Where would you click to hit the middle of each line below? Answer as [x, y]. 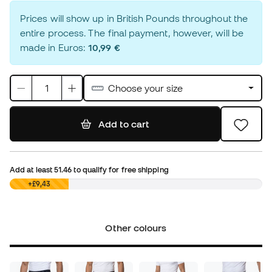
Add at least [32, 170]
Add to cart [124, 124]
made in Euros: [54, 48]
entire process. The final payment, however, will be [132, 33]
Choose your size [146, 88]
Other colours [136, 228]
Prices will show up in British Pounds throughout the [134, 19]
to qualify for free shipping [120, 170]
